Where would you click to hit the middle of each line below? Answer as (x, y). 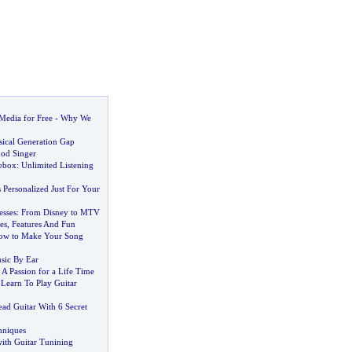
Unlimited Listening (57, 165)
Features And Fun (43, 224)
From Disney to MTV (60, 212)
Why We (75, 118)
